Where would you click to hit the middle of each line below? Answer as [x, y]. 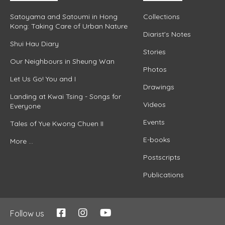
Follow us [27, 213]
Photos [155, 69]
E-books [156, 139]
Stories [154, 51]
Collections [161, 16]
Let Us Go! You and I [43, 79]
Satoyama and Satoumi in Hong [64, 16]
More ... [22, 141]
